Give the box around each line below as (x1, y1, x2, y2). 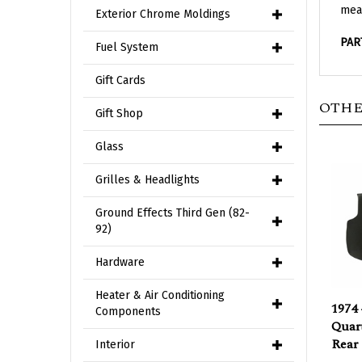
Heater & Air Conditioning (95, 288, 225, 302)
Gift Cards (95, 74, 145, 87)
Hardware (95, 255, 145, 269)
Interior (95, 338, 135, 351)
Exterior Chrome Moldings (95, 7, 230, 21)
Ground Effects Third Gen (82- (95, 206, 250, 220)
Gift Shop (95, 107, 143, 120)
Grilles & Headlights (95, 173, 200, 187)
